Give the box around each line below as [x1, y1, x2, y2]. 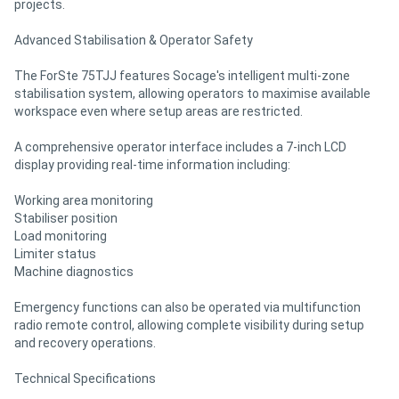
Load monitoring [14, 228, 107, 243]
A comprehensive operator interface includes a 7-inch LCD [14, 139, 346, 154]
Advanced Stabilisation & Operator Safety [14, 32, 253, 47]
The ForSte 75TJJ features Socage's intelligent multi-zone [14, 68, 350, 83]
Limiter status [14, 246, 96, 261]
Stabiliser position [14, 210, 118, 225]
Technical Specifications [14, 370, 156, 386]
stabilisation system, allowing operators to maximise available [14, 85, 370, 101]
